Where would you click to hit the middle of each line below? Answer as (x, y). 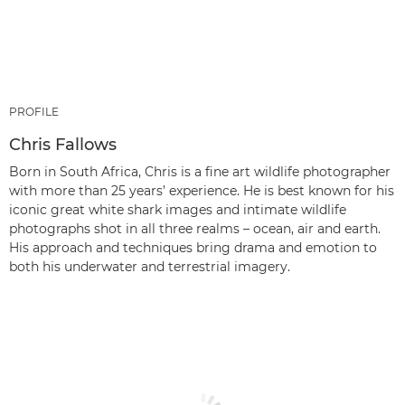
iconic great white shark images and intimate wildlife (178, 210)
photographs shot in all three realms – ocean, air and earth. (195, 229)
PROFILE (34, 112)
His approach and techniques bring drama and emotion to (193, 248)
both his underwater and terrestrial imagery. (150, 267)
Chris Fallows (63, 145)
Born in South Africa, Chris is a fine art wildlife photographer (200, 172)
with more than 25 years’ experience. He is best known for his (202, 191)
